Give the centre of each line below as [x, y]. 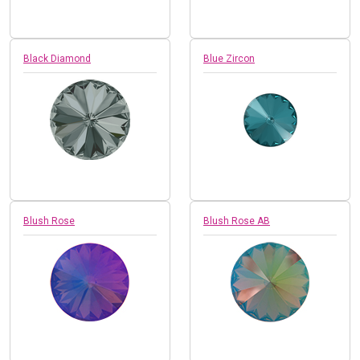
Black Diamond [57, 58]
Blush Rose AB [237, 221]
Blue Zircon [229, 58]
